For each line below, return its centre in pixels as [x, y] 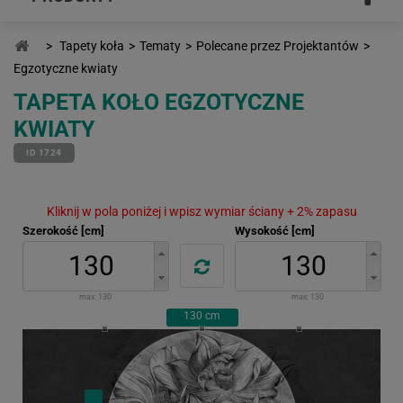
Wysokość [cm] [274, 230]
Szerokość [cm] [63, 230]
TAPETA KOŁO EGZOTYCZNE [159, 102]
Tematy [160, 45]
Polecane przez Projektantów [278, 45]
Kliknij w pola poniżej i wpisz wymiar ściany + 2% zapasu [201, 211]
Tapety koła [92, 45]
